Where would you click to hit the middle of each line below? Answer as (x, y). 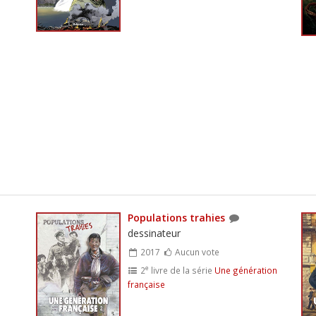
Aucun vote (196, 251)
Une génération (245, 270)
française (146, 284)
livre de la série (181, 270)
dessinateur (154, 233)
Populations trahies (176, 217)
